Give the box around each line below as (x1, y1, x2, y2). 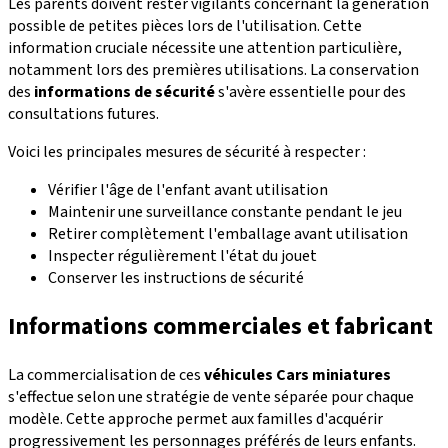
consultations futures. (8, 103, 159, 126)
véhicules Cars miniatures (204, 364, 391, 387)
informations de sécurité (34, 81, 215, 104)
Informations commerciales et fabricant (8, 309, 433, 345)
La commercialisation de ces (8, 364, 204, 387)
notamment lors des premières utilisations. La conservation (8, 59, 419, 82)
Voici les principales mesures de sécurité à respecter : (8, 141, 366, 164)
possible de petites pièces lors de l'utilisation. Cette (8, 15, 362, 38)
